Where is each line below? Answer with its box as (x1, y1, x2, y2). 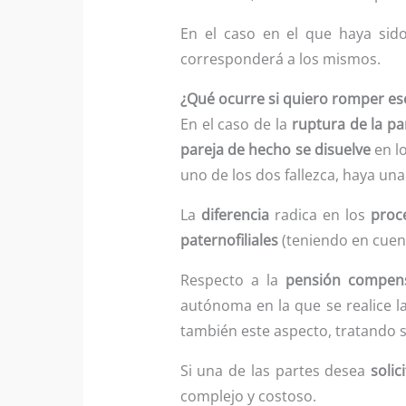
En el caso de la (179, 113, 292, 134)
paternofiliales (179, 229, 278, 250)
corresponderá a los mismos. (179, 48, 381, 69)
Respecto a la (179, 269, 285, 290)
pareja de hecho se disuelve (179, 139, 371, 159)
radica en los (268, 204, 371, 225)
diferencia (200, 204, 269, 225)
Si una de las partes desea (179, 360, 372, 381)
